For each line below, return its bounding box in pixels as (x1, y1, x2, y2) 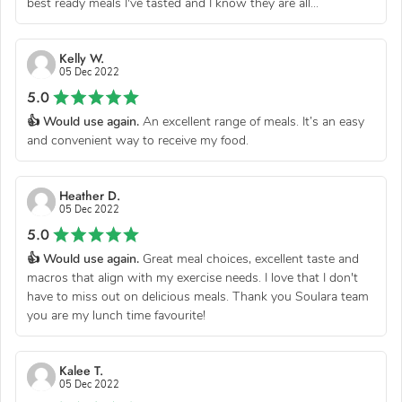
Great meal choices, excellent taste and (139, 249, 359, 267)
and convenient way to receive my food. (27, 131, 249, 149)
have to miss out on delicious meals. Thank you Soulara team (27, 287, 369, 305)
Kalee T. (59, 361, 103, 380)
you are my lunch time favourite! (27, 306, 205, 324)
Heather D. (59, 186, 120, 205)
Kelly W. (59, 48, 104, 67)
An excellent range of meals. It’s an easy (139, 112, 364, 130)
